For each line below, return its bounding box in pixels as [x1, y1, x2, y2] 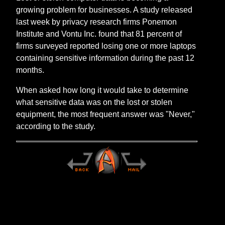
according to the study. [16, 122, 96, 131]
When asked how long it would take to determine [16, 86, 189, 94]
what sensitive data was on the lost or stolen [16, 98, 173, 106]
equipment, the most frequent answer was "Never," [16, 110, 195, 119]
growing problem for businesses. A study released [16, 6, 193, 14]
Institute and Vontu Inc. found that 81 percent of [16, 30, 182, 38]
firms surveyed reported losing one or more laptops [16, 42, 196, 50]
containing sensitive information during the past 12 [16, 54, 195, 62]
